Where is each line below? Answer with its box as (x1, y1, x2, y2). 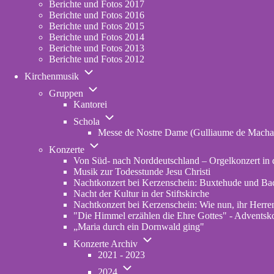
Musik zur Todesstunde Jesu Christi (73, 166, 210, 177)
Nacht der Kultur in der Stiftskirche (73, 188, 209, 199)
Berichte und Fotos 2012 (49, 54, 144, 64)
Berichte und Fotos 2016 (49, 10, 144, 20)
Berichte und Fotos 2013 (49, 43, 144, 53)
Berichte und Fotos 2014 (49, 32, 144, 42)
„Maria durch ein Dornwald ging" (73, 221, 204, 232)
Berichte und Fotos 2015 (49, 21, 144, 31)
